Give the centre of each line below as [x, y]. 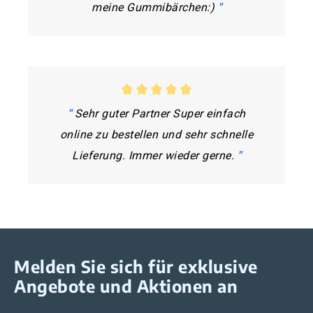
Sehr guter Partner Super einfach [159, 113]
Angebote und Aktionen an [126, 285]
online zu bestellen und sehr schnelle [156, 134]
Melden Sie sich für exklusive [136, 266]
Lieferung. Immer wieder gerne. [155, 155]
